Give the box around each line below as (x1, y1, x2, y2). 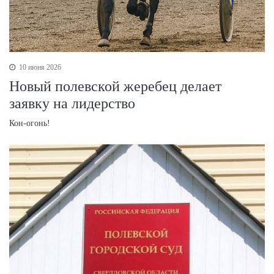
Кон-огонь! (9, 119, 50, 128)
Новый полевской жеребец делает (9, 78, 221, 95)
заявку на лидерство (9, 95, 135, 112)
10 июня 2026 (17, 63, 61, 72)
